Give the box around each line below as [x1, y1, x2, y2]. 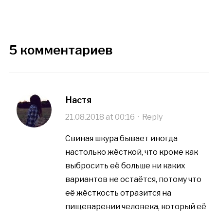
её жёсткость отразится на [65, 188, 171, 198]
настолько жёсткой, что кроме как [65, 147, 198, 157]
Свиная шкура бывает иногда [65, 133, 178, 143]
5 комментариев [8, 42, 112, 57]
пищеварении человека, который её [65, 201, 206, 211]
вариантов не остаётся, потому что [65, 174, 201, 184]
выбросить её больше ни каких [65, 161, 185, 170]
